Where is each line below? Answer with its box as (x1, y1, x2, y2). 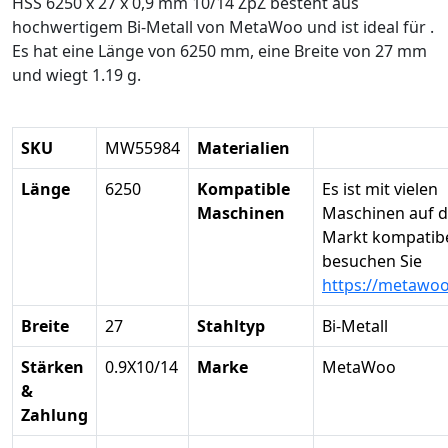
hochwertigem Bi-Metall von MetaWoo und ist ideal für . (12, 16, 434, 39)
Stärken (21, 356, 84, 379)
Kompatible (197, 178, 290, 201)
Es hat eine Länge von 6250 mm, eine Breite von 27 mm (12, 40, 427, 63)
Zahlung (21, 404, 88, 427)
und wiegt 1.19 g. (12, 64, 141, 87)
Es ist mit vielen (322, 178, 438, 201)
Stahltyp (197, 315, 265, 338)
